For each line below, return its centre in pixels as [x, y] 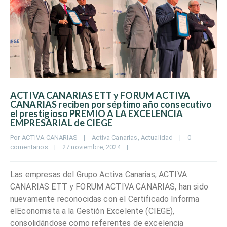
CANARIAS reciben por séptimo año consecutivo [111, 105]
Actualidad [157, 138]
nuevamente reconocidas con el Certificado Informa [105, 199]
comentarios [29, 147]
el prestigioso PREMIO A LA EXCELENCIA [97, 114]
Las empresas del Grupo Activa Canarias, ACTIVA [99, 175]
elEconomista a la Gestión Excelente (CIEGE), [92, 211]
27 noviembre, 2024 [95, 147]
